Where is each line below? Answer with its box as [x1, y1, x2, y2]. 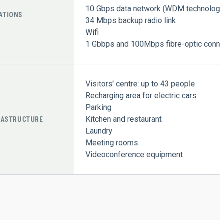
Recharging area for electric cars [85, 91, 196, 100]
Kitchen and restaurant [85, 114, 162, 124]
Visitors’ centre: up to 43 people [85, 79, 195, 88]
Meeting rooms [85, 138, 138, 147]
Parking [85, 103, 111, 112]
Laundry [85, 126, 112, 136]
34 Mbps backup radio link [85, 16, 176, 25]
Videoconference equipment [85, 150, 183, 159]
